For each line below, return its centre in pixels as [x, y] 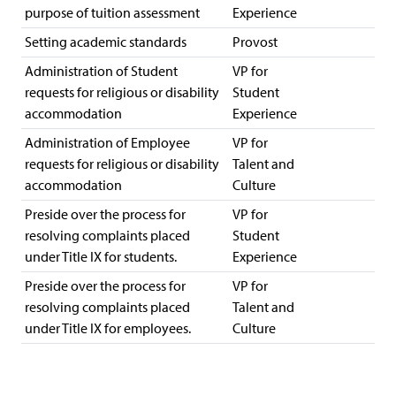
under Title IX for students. [101, 257]
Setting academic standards [106, 42]
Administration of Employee [107, 143]
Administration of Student [101, 71]
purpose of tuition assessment [112, 13]
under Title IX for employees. [108, 328]
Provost [255, 42]
